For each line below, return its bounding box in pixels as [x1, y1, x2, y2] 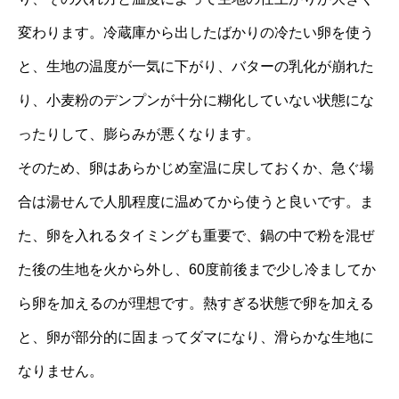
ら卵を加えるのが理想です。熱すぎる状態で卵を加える [18, 296, 374, 312]
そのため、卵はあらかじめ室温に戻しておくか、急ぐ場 [18, 160, 374, 176]
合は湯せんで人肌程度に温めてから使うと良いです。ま [18, 194, 374, 210]
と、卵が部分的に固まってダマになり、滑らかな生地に [18, 330, 374, 346]
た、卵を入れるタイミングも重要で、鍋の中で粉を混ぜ [18, 228, 374, 244]
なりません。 [18, 363, 103, 379]
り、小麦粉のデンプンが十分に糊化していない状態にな [18, 93, 374, 109]
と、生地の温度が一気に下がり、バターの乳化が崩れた [18, 59, 374, 75]
